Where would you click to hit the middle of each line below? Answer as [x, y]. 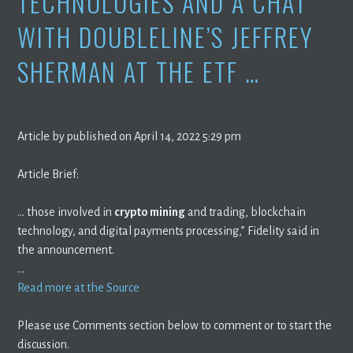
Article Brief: [48, 174]
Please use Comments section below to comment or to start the [175, 325]
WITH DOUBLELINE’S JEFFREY [166, 36]
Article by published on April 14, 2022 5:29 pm [130, 136]
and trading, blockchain [246, 212]
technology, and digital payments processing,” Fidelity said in [169, 230]
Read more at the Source [79, 287]
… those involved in [66, 212]
